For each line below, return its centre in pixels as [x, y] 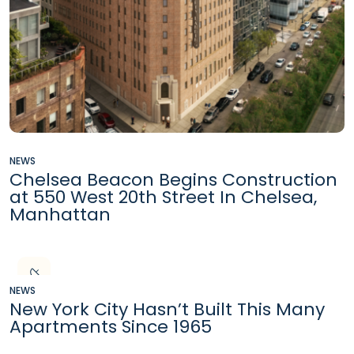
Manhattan [60, 215]
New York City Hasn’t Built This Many [167, 310]
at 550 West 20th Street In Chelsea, [163, 198]
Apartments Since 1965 [111, 327]
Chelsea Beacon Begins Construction [173, 180]
